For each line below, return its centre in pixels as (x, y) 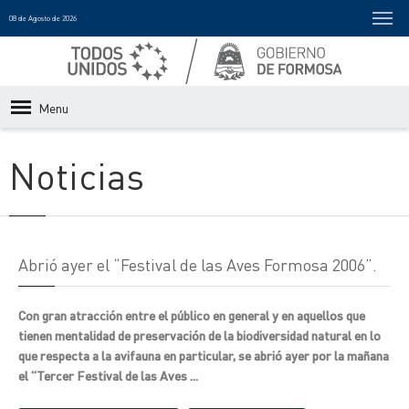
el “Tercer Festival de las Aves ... (108, 375)
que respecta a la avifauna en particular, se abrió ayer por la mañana (204, 355)
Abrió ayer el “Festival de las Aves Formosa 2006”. (198, 264)
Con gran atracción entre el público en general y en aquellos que (192, 315)
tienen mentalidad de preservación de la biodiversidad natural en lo (199, 335)
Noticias (77, 175)
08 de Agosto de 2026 (43, 18)
